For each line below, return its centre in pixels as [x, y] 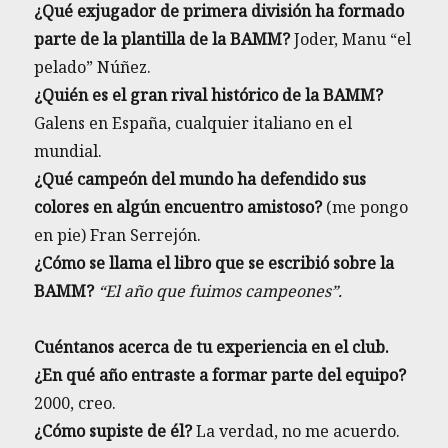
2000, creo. [75, 403]
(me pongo [365, 207]
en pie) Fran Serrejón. [118, 235]
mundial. [68, 151]
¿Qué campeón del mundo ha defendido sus [200, 179]
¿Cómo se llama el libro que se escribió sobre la [214, 263]
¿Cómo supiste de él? [113, 431]
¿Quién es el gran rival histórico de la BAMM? [209, 95]
